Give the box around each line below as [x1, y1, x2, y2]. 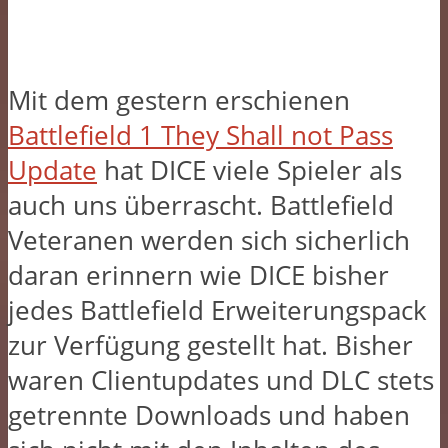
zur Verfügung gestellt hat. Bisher [8, 327, 413, 363]
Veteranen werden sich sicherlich [8, 222, 410, 258]
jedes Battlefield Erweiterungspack [8, 292, 427, 328]
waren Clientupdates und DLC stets [8, 362, 434, 398]
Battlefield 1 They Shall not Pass [8, 117, 393, 153]
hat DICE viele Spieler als [97, 152, 402, 188]
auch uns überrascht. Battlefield [8, 187, 394, 223]
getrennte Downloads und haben [8, 397, 410, 433]
